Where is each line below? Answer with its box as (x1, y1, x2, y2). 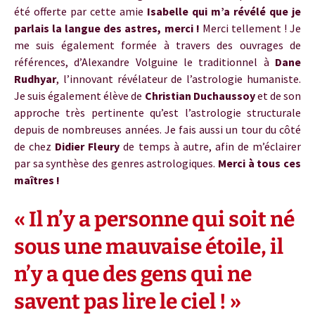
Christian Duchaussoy (144, 89, 255, 103)
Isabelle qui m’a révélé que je (147, 4, 301, 18)
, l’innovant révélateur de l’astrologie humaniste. (56, 72, 301, 86)
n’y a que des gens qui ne (14, 262, 252, 287)
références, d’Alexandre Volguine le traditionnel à (14, 55, 275, 69)
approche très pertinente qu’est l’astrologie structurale (14, 105, 301, 120)
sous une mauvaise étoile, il (14, 234, 283, 259)
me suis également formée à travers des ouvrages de (14, 38, 301, 52)
